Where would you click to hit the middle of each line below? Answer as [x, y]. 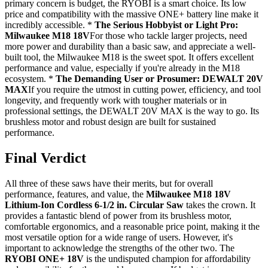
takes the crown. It [220, 205]
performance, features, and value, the [75, 194]
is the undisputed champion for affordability [167, 258]
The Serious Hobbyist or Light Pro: [166, 25]
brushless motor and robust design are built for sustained [110, 121]
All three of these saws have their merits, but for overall [109, 183]
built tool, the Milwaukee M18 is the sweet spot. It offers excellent [129, 57]
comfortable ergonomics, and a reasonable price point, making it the [132, 226]
